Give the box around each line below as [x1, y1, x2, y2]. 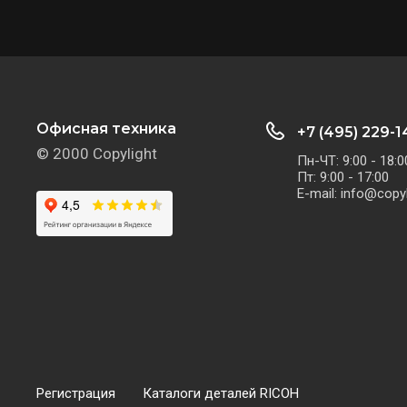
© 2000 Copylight [36, 144, 157, 163]
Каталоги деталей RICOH [143, 384, 299, 402]
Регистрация [36, 384, 115, 402]
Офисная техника [36, 119, 176, 137]
